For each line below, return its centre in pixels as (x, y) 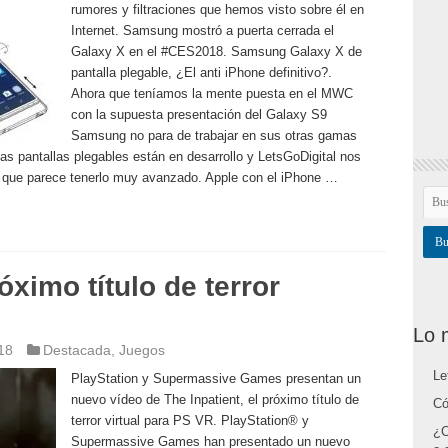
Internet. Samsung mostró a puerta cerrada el (202, 30)
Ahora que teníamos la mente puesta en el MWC (211, 93)
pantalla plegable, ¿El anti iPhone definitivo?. (201, 72)
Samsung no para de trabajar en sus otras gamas (213, 135)
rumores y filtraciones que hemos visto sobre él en (217, 9)
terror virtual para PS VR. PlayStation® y (189, 420)
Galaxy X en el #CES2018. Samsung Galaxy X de (216, 51)
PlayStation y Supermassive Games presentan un (215, 378)
